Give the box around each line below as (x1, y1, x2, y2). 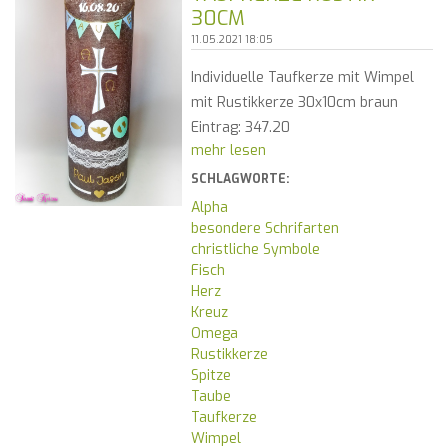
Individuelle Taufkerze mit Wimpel (190, 68, 414, 88)
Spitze (190, 366, 231, 386)
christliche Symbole (190, 240, 320, 260)
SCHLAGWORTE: (190, 171, 289, 188)
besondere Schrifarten (190, 219, 339, 239)
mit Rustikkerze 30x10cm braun (190, 93, 398, 113)
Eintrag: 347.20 (190, 118, 290, 138)
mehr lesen (190, 141, 266, 161)
